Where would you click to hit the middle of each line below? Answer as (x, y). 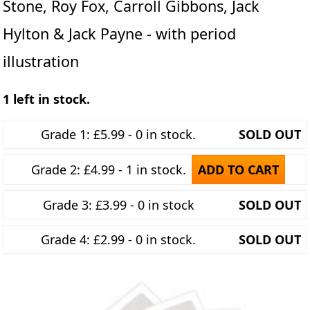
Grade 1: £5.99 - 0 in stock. (118, 134)
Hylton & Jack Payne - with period (119, 34)
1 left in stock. (46, 99)
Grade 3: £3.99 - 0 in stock (118, 205)
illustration (41, 61)
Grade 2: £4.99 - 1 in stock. (108, 170)
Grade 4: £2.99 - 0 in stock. (118, 239)
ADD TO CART (238, 170)
